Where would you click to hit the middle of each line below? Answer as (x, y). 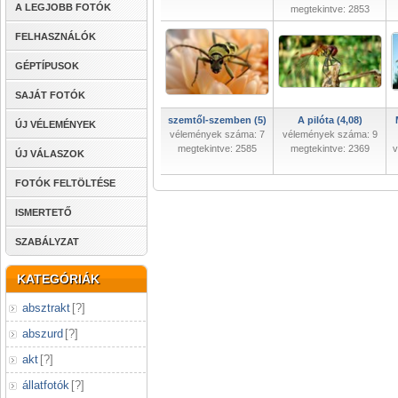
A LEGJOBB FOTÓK (63, 7)
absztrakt (46, 308)
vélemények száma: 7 (217, 134)
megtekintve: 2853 (330, 9)
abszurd (43, 334)
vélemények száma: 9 (330, 134)
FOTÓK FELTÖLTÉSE (65, 183)
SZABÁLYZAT (47, 242)
